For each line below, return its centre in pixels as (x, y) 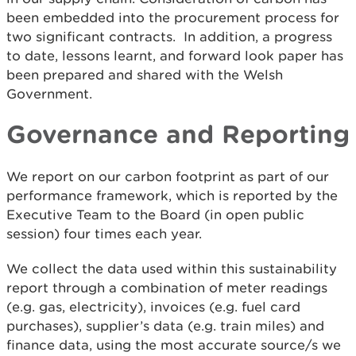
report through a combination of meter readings (167, 288)
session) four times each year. (104, 234)
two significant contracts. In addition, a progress (169, 37)
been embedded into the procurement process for (173, 18)
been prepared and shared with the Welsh (145, 75)
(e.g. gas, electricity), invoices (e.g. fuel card (153, 307)
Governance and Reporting (178, 134)
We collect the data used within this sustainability (172, 269)
